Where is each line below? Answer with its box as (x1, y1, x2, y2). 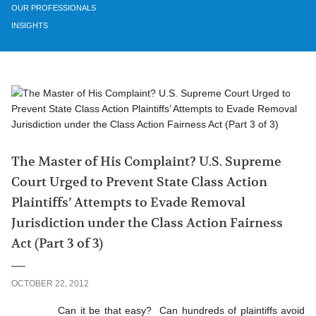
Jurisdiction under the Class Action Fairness (11, 214, 283, 232)
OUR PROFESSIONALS (11, 4, 96, 13)
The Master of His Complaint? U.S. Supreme (11, 153, 281, 171)
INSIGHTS (11, 21, 48, 30)
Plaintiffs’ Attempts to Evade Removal (11, 194, 245, 212)
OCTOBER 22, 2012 (11, 279, 89, 289)
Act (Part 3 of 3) (11, 235, 103, 253)
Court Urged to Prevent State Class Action (11, 174, 267, 191)
